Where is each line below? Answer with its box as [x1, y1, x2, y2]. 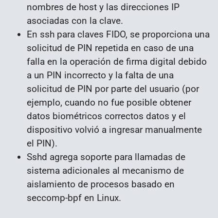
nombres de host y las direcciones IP [27, 1, 180, 13]
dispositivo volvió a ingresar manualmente [27, 124, 202, 135]
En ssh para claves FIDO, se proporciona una [27, 28, 210, 40]
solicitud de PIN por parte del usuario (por [27, 83, 199, 94]
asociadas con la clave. [27, 15, 123, 26]
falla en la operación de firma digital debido [27, 55, 207, 67]
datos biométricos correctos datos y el [27, 110, 186, 122]
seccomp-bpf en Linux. [27, 192, 121, 203]
